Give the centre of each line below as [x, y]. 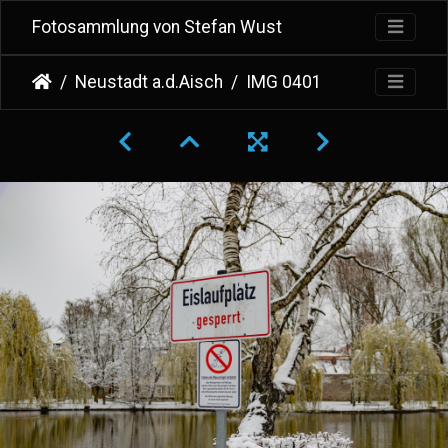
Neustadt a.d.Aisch [149, 82]
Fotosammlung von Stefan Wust [157, 27]
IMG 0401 [284, 82]
